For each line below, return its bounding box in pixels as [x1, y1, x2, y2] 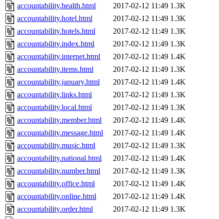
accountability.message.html [17, 129, 103, 137]
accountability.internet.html [17, 52, 100, 61]
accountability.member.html [17, 116, 102, 125]
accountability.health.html [17, 1, 96, 10]
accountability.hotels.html [17, 27, 95, 36]
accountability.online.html [17, 192, 96, 201]
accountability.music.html [17, 141, 95, 150]
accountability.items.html [17, 65, 93, 74]
